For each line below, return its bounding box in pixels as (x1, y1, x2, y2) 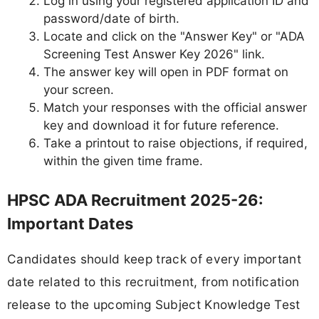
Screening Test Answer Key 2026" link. (43, 47, 265, 62)
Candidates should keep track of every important (7, 251, 302, 266)
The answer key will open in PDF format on (43, 65, 288, 80)
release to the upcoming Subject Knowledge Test (7, 296, 300, 312)
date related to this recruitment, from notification (7, 273, 300, 289)
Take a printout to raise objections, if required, (43, 136, 308, 151)
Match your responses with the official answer (43, 100, 307, 115)
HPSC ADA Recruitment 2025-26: (7, 190, 263, 209)
